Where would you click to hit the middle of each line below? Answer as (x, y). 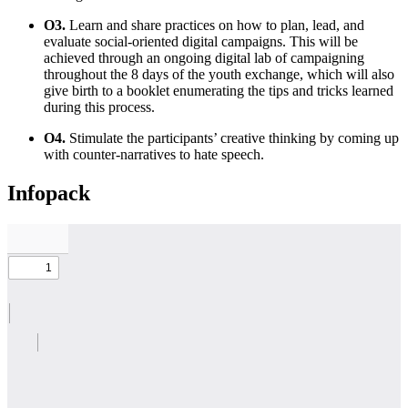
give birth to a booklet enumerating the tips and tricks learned (219, 91)
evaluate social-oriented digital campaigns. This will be (201, 42)
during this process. (99, 107)
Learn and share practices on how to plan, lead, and (215, 25)
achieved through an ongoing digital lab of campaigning (204, 58)
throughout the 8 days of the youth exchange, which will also (219, 75)
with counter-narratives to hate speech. (154, 155)
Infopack (49, 194)
